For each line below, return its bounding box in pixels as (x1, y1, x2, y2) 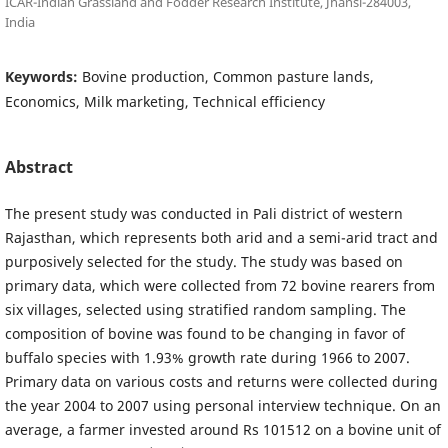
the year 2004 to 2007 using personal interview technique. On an (4, 395, 441, 415)
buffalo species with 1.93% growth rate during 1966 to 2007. (4, 347, 410, 367)
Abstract (4, 155, 73, 178)
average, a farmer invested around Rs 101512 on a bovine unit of (4, 419, 441, 439)
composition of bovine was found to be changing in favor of (4, 323, 405, 343)
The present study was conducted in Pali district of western (4, 203, 403, 223)
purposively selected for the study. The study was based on (4, 251, 403, 271)
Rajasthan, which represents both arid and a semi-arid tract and (4, 227, 438, 247)
